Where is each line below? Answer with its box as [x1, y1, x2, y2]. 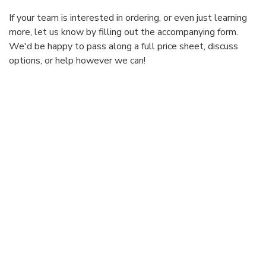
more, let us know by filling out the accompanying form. [9, 26, 238, 39]
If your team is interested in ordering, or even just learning [9, 11, 247, 25]
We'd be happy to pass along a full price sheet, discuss [9, 40, 238, 53]
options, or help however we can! [9, 54, 145, 68]
